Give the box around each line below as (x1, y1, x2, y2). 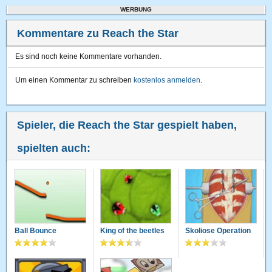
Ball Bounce (15, 226, 57, 236)
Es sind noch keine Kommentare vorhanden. (15, 52, 162, 61)
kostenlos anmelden (134, 76, 201, 84)
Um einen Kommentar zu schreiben (15, 76, 134, 84)
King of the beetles (100, 226, 165, 236)
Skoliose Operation (185, 226, 251, 236)
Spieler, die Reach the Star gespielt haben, (17, 119, 237, 131)
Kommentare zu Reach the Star (17, 27, 179, 39)
